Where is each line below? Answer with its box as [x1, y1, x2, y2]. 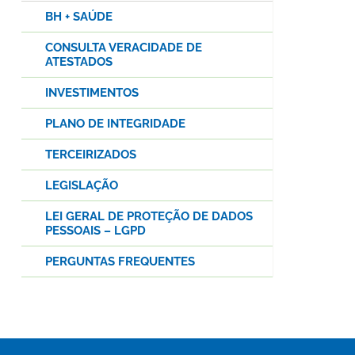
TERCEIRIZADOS [45, 147, 136, 162]
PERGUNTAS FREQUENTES [45, 254, 195, 269]
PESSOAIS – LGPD [45, 223, 146, 239]
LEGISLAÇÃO [45, 178, 118, 193]
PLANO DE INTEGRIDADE [45, 116, 185, 132]
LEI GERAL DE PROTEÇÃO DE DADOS [45, 209, 253, 224]
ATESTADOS [45, 55, 113, 70]
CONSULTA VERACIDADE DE [45, 40, 202, 55]
